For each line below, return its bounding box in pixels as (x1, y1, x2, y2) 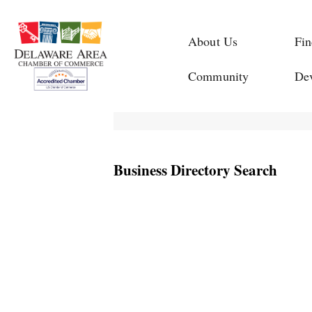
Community (188, 68, 249, 84)
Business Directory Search (113, 159, 277, 181)
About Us (188, 33, 238, 49)
